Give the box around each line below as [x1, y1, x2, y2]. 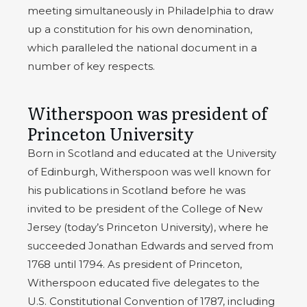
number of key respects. [27, 60, 155, 73]
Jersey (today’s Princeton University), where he [27, 221, 269, 234]
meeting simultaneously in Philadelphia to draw [27, 4, 273, 18]
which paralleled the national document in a [27, 41, 257, 55]
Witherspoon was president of [27, 101, 267, 125]
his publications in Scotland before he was [27, 184, 245, 197]
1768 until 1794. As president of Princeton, [27, 258, 242, 271]
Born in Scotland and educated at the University [27, 147, 276, 160]
